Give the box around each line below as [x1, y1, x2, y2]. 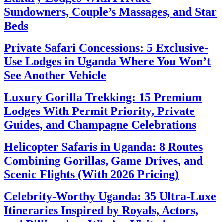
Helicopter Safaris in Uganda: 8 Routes [4, 140, 203, 154]
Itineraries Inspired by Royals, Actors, [4, 204, 198, 217]
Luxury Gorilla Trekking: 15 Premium [4, 91, 202, 104]
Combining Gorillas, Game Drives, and [4, 154, 203, 167]
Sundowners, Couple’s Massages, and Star [4, 5, 217, 19]
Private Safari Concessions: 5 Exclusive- [4, 41, 208, 55]
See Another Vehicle [4, 69, 106, 82]
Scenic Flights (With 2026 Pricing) [4, 168, 179, 181]
